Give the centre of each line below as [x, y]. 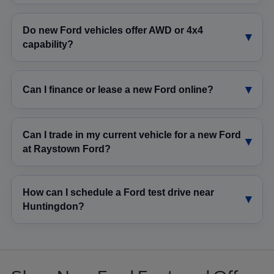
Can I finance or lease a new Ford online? [118, 89]
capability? [48, 44]
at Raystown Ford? [67, 149]
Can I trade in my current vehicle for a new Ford [132, 135]
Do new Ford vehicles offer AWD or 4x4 [113, 30]
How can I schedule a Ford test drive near [118, 192]
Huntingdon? [54, 206]
